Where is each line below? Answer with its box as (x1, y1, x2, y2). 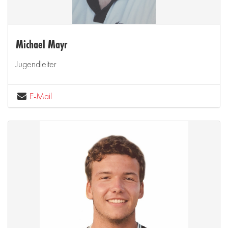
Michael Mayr (16, 37, 67, 52)
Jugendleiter (16, 58, 56, 70)
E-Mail (30, 90, 52, 102)
